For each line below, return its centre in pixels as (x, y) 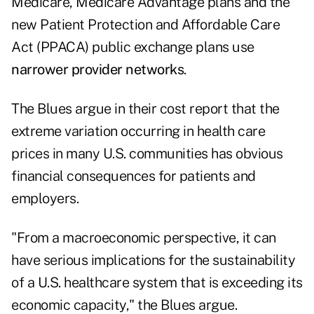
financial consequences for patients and (134, 176)
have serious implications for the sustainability (153, 260)
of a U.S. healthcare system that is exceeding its (157, 283)
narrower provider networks (97, 70)
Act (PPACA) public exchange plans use (133, 47)
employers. (45, 199)
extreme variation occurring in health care (138, 131)
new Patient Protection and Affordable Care (145, 25)
